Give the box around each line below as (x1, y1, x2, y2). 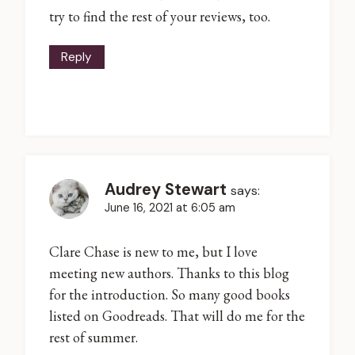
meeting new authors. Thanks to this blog (49, 263, 289, 282)
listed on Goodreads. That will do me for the (49, 306, 305, 325)
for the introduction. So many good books (49, 284, 290, 303)
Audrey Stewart (105, 179, 227, 200)
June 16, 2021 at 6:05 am (105, 200, 235, 216)
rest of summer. (49, 327, 138, 346)
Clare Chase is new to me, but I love (49, 242, 258, 261)
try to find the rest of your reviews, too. (49, 6, 270, 25)
